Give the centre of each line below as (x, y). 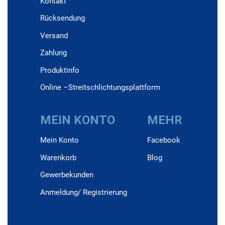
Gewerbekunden (67, 175)
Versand (54, 35)
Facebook (164, 140)
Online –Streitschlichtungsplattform (100, 88)
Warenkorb (59, 157)
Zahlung (54, 53)
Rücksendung (63, 18)
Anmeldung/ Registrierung (84, 192)
